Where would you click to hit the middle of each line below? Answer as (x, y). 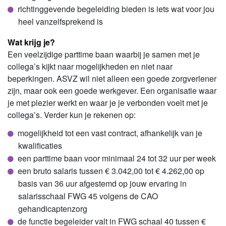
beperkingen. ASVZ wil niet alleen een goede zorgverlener (112, 79)
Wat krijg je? (31, 42)
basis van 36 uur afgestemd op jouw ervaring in (102, 184)
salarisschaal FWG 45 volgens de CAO (88, 196)
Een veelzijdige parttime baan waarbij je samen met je (104, 54)
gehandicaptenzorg (52, 209)
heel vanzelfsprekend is (60, 22)
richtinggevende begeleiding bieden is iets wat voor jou (116, 9)
